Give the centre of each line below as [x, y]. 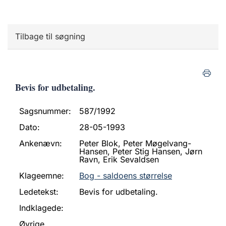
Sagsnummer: [45, 111]
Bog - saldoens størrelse [126, 176]
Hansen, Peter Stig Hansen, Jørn [141, 151]
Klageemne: [42, 176]
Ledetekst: [39, 192]
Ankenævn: [41, 143]
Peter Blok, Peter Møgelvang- [135, 143]
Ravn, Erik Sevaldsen [119, 159]
